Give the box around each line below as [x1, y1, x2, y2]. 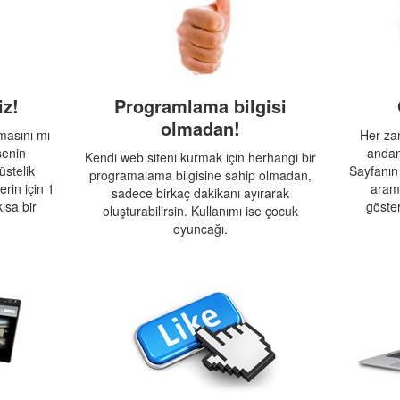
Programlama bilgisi [113, 93, 287, 119]
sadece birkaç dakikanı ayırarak [111, 184, 289, 202]
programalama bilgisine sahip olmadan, [88, 166, 312, 184]
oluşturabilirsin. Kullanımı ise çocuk [102, 202, 298, 220]
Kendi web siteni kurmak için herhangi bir [84, 148, 316, 166]
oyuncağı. [172, 220, 228, 237]
